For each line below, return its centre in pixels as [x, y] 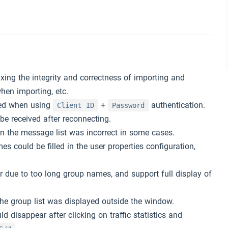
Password [129, 105]
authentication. [177, 105]
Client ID [76, 105]
